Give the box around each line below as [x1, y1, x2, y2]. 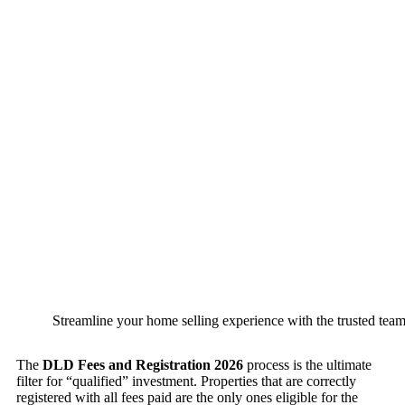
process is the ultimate [243, 357, 372, 373]
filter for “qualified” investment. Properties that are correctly [16, 373, 356, 390]
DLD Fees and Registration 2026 [42, 357, 243, 373]
